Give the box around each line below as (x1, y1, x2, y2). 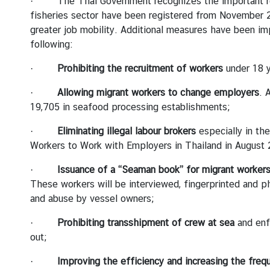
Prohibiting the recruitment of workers (57, 62, 223, 74)
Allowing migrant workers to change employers (57, 86, 259, 98)
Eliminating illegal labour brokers (57, 125, 196, 137)
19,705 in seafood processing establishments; (30, 101, 239, 113)
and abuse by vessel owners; (30, 192, 154, 204)
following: (30, 38, 72, 50)
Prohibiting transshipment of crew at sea (57, 216, 237, 228)
